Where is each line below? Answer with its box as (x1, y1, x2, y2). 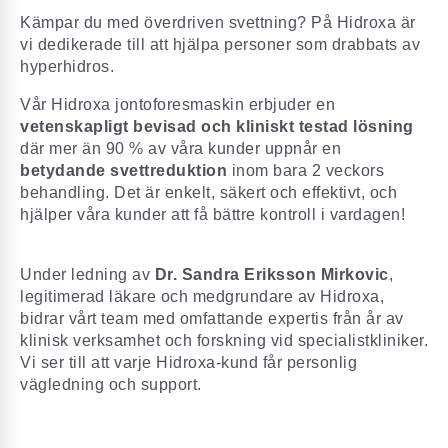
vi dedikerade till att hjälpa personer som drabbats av (20, 36, 420, 54)
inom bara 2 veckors (227, 162, 384, 180)
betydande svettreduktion (20, 162, 227, 180)
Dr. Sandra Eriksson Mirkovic (150, 266, 389, 284)
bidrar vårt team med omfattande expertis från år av (20, 310, 404, 328)
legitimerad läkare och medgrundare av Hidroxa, (20, 288, 384, 306)
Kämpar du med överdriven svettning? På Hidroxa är (20, 14, 416, 32)
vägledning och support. (20, 376, 202, 394)
